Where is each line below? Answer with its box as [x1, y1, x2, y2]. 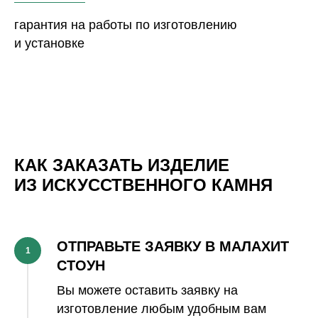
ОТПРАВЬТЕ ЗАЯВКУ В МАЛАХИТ [57, 238, 289, 254]
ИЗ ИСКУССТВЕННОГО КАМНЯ [14, 175, 273, 194]
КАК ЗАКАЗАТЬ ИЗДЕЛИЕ [14, 155, 229, 175]
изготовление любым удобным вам [57, 301, 266, 316]
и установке [14, 35, 84, 50]
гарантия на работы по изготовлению [14, 17, 237, 32]
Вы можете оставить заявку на [57, 283, 238, 297]
